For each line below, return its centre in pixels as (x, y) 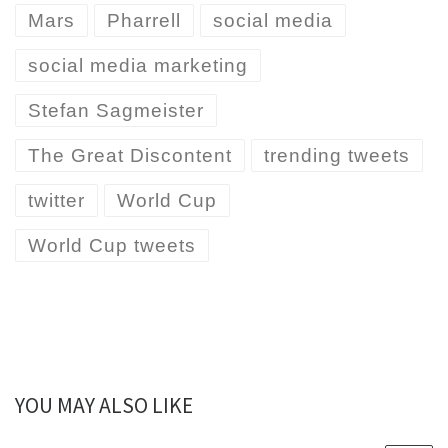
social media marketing (138, 66)
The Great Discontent (130, 156)
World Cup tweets (112, 246)
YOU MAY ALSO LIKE (104, 406)
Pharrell (144, 21)
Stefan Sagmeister (116, 111)
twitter (56, 201)
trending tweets (337, 156)
